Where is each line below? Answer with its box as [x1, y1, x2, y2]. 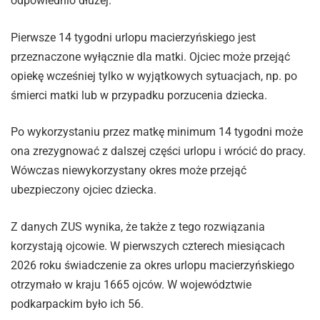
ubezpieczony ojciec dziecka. [11, 183, 156, 197]
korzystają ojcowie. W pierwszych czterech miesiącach [11, 239, 285, 253]
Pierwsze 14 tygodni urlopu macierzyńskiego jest [11, 30, 256, 44]
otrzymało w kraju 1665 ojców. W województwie [11, 278, 251, 291]
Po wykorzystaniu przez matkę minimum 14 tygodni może [11, 125, 303, 139]
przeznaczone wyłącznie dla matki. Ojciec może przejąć [11, 49, 290, 64]
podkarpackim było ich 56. [11, 297, 144, 311]
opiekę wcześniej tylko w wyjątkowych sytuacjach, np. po [11, 69, 297, 83]
